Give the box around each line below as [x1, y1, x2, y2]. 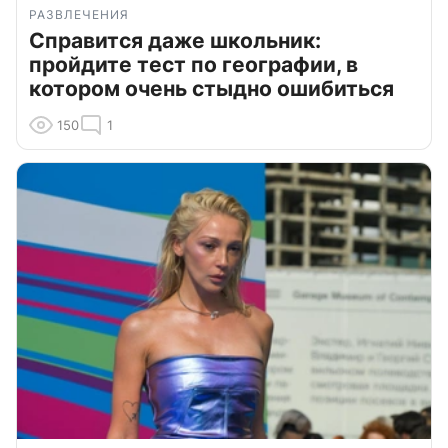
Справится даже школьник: [29, 27, 321, 53]
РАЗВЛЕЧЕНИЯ [29, 6, 129, 22]
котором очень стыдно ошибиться [29, 75, 394, 101]
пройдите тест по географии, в [29, 51, 358, 77]
